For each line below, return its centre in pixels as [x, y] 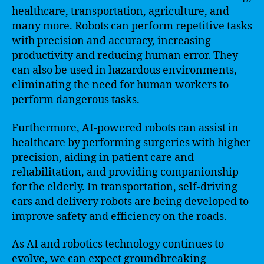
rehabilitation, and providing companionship [125, 172]
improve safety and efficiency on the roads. [119, 216]
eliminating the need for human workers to [120, 85]
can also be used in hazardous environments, [124, 70]
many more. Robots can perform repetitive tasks [132, 26]
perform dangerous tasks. [76, 100]
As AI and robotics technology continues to [118, 244]
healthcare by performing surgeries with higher [131, 143]
